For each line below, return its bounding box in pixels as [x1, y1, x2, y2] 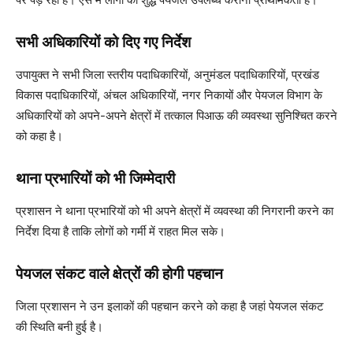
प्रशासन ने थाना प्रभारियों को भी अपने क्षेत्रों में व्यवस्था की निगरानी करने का [16, 203, 333, 218]
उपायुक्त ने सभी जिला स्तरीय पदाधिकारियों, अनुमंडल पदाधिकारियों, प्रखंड [16, 66, 319, 82]
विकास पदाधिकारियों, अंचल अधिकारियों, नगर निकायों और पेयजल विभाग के [16, 87, 322, 102]
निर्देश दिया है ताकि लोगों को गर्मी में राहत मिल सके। [16, 223, 225, 239]
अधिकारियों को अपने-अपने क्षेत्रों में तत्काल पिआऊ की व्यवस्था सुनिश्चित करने [16, 107, 337, 123]
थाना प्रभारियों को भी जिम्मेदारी [16, 169, 175, 188]
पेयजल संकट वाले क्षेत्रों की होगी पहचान [16, 264, 223, 283]
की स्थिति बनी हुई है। [16, 318, 103, 334]
